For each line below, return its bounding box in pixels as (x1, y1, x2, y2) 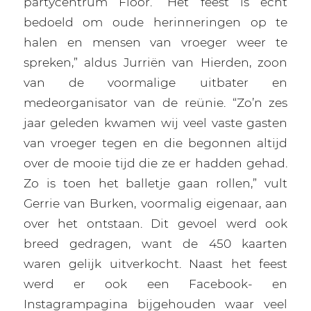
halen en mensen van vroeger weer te (23, 35, 288, 50)
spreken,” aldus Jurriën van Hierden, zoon (23, 55, 288, 70)
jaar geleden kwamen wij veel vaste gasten (23, 115, 288, 131)
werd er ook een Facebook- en (23, 276, 288, 292)
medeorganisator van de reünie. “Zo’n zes (23, 95, 288, 110)
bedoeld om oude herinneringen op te (23, 15, 288, 30)
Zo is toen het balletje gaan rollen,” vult (23, 176, 288, 191)
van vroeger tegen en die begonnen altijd (23, 135, 288, 151)
